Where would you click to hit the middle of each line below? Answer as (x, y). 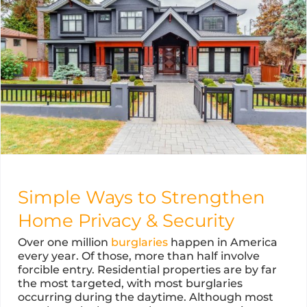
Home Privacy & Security (126, 221)
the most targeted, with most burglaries (130, 284)
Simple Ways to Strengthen (142, 198)
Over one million (64, 243)
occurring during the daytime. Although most (146, 297)
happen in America (223, 243)
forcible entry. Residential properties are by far (147, 270)
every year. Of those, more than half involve (139, 256)
